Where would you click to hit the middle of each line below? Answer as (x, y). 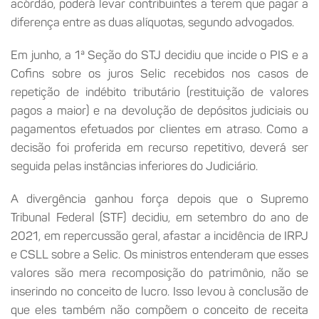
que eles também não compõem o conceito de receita (159, 309)
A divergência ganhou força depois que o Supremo (159, 198)
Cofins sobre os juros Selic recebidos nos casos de (159, 73)
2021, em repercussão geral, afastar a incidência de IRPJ (159, 235)
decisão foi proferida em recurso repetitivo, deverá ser (159, 147)
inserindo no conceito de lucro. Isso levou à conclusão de (159, 291)
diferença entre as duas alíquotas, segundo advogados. (152, 22)
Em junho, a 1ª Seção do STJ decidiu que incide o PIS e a (159, 54)
